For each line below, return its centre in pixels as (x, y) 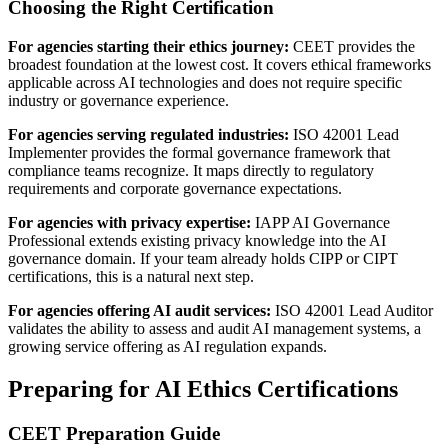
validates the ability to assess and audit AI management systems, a (214, 328)
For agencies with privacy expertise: (129, 222)
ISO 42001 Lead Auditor (352, 310)
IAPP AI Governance (320, 222)
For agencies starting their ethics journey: (148, 46)
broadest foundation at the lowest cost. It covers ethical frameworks (219, 64)
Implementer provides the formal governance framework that (199, 152)
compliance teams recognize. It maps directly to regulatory (191, 170)
